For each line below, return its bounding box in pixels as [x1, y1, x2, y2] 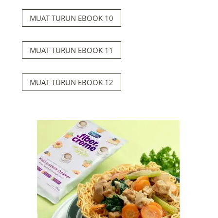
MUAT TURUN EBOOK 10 [29, 13, 113, 23]
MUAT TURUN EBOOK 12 [29, 77, 113, 87]
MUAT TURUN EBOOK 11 [29, 45, 113, 55]
